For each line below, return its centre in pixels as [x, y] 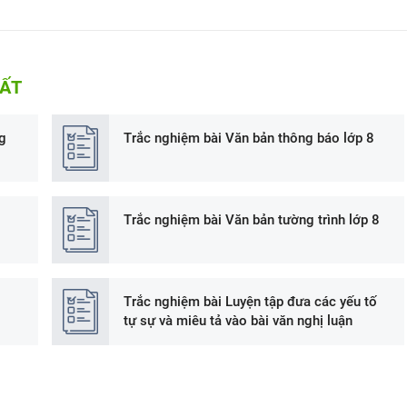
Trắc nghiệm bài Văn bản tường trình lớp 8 [252, 219]
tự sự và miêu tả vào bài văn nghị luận [238, 320]
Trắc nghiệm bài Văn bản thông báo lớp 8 [249, 138]
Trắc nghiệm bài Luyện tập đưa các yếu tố [251, 301]
